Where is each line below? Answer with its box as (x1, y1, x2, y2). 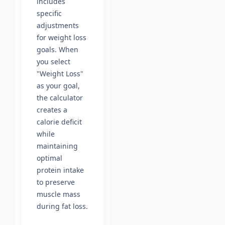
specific (37, 9, 62, 19)
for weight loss (37, 33, 86, 43)
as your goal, (37, 81, 80, 91)
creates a (37, 105, 67, 115)
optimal (37, 153, 62, 163)
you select (37, 57, 70, 67)
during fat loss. (37, 201, 88, 211)
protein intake (37, 165, 84, 175)
